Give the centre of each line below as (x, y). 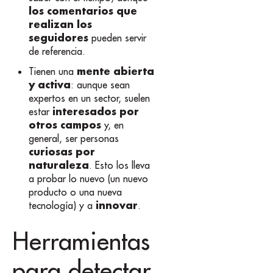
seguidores (59, 38)
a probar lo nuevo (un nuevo (89, 179)
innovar (117, 205)
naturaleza (59, 165)
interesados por (96, 112)
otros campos (65, 125)
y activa (50, 85)
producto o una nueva (76, 192)
